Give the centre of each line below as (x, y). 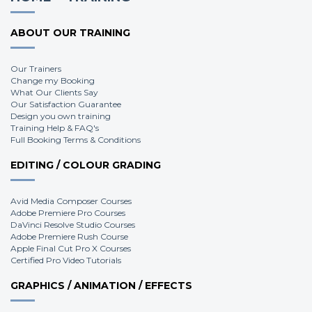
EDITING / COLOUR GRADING (86, 165)
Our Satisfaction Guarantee (66, 104)
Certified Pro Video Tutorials (66, 260)
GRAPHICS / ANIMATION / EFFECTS (101, 286)
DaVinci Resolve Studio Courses (73, 225)
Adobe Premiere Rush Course (69, 236)
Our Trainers (36, 69)
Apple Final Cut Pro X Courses (71, 248)
